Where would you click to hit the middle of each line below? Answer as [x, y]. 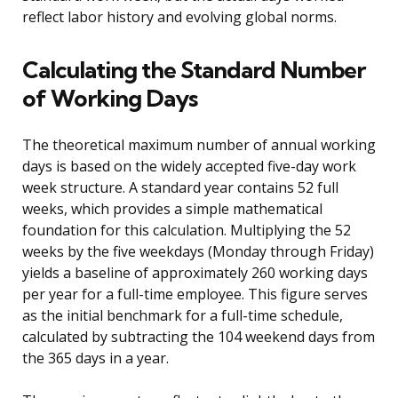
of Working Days [110, 99]
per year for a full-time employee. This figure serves [195, 295]
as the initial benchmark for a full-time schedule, [183, 316]
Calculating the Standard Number [194, 70]
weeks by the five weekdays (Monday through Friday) [198, 252]
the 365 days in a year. [96, 358]
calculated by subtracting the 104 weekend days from [199, 337]
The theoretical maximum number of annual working [199, 145]
